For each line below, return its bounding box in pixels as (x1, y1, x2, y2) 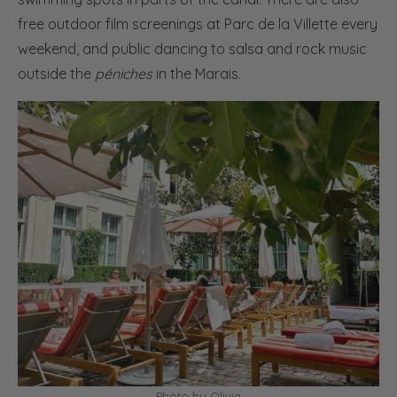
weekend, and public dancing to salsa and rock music (18, 39, 367, 58)
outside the (18, 64, 95, 82)
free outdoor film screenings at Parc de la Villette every (18, 14, 378, 33)
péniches (95, 64, 156, 82)
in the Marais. (156, 64, 241, 82)
